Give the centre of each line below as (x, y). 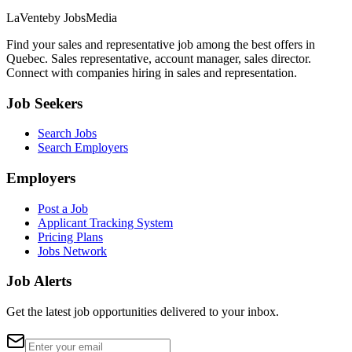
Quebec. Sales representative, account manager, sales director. (159, 58)
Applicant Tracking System (105, 222)
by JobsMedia (82, 17)
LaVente (27, 17)
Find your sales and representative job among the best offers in (161, 44)
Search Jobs (67, 134)
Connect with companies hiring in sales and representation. (152, 72)
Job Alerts (39, 281)
